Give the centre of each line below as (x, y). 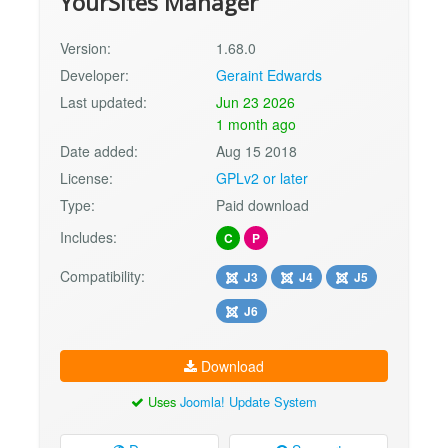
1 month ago (256, 124)
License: (86, 178)
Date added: (99, 151)
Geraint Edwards (269, 75)
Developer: (94, 75)
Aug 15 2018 (257, 151)
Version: (85, 48)
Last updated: (103, 102)
